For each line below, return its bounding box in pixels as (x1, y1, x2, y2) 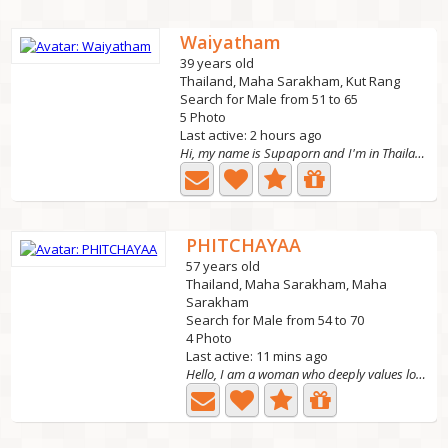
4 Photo (186, 329, 233, 347)
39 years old (180, 54, 255, 72)
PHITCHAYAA (186, 233, 302, 257)
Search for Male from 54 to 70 (186, 311, 365, 329)
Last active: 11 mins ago (186, 347, 329, 365)
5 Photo (180, 108, 227, 126)
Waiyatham (180, 30, 282, 54)
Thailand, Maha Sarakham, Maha (186, 275, 388, 293)
